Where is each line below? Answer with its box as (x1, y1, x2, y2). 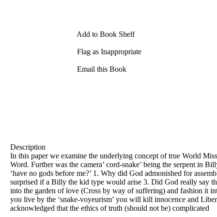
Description (10, 142, 46, 151)
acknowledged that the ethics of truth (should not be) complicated (10, 203, 209, 212)
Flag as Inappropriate (75, 47, 141, 56)
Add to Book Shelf (75, 30, 135, 38)
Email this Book (75, 65, 126, 73)
